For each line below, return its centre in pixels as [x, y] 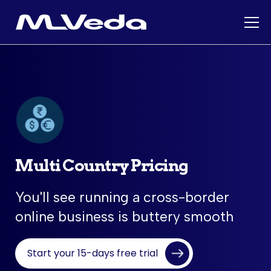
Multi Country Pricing [102, 165]
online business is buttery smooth [124, 217]
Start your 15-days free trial [93, 253]
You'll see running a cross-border [122, 197]
